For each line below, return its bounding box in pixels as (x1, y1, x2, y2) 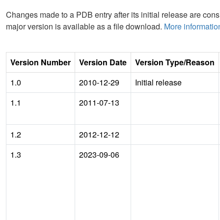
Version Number (10, 56, 71, 68)
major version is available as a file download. (6, 20, 164, 32)
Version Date (79, 56, 127, 68)
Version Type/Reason (135, 56, 215, 68)
